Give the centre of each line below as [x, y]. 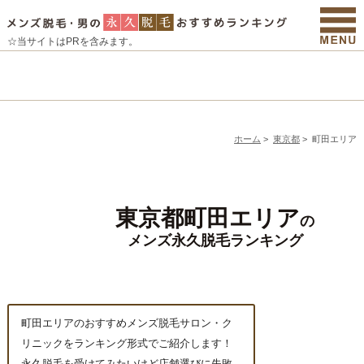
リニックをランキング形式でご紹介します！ [126, 344]
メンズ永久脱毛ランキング [215, 241]
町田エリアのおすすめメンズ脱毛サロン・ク [126, 324]
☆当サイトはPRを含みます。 [72, 41]
